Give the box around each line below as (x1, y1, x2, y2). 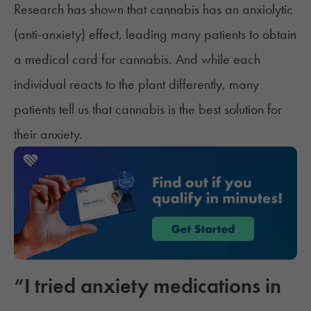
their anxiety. (14, 125, 83, 144)
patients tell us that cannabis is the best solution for (14, 100, 282, 119)
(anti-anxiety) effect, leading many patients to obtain (14, 25, 296, 44)
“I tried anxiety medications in (14, 273, 281, 300)
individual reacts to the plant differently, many (14, 75, 259, 94)
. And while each (169, 50, 260, 69)
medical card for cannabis (25, 50, 169, 69)
